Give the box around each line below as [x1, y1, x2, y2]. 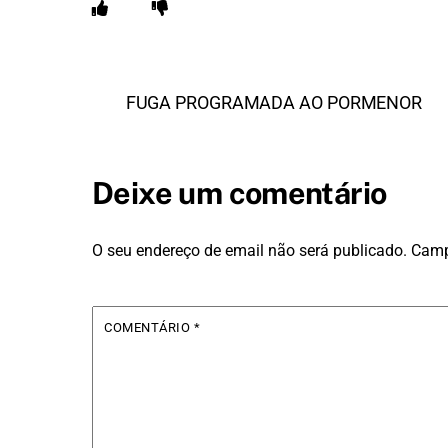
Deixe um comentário [92, 174, 387, 211]
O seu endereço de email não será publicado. [92, 240, 407, 260]
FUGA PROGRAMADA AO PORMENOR [125, 91, 423, 113]
